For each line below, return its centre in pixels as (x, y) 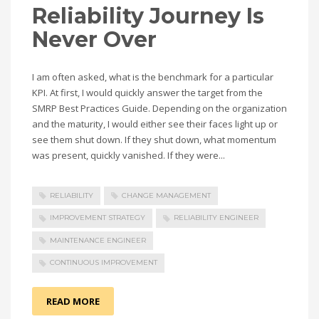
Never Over (94, 40)
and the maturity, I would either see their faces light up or (155, 124)
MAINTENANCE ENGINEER (98, 240)
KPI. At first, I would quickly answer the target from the (147, 93)
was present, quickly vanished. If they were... (129, 155)
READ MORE (73, 301)
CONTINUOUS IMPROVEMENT (104, 263)
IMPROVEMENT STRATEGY (98, 218)
